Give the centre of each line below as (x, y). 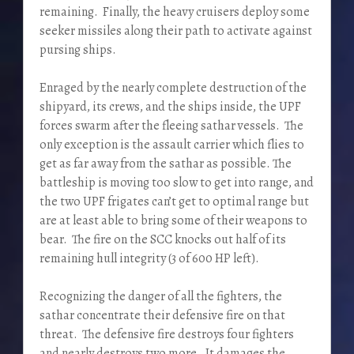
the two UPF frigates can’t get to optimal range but (174, 202)
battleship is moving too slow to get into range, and (176, 183)
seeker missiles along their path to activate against (175, 31)
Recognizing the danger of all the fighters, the (160, 297)
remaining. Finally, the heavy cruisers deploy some (174, 12)
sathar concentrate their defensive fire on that (162, 316)
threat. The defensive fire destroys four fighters (166, 335)
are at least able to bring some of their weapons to (173, 221)
